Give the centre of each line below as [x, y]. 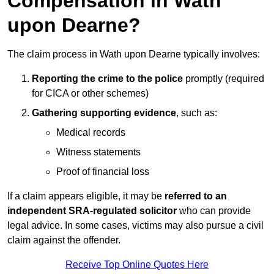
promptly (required [224, 79]
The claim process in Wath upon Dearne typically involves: [134, 54]
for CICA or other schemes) [90, 94]
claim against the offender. [64, 240]
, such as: [197, 113]
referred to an [196, 196]
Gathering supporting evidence [104, 113]
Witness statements [98, 152]
